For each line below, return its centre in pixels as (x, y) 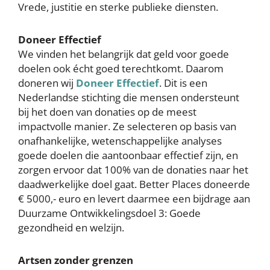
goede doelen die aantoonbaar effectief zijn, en (128, 155)
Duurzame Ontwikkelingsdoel (88, 213)
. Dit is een (183, 83)
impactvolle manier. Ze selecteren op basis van (127, 126)
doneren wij (47, 83)
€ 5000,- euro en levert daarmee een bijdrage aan (134, 199)
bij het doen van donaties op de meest (107, 112)
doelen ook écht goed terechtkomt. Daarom (121, 68)
